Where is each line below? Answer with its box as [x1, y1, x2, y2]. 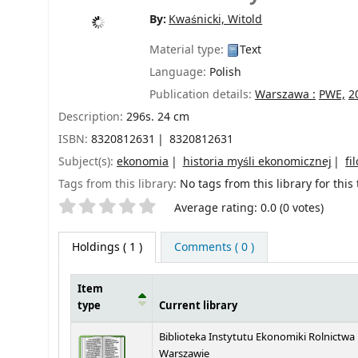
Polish [209, 63, 241, 81]
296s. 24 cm [126, 108, 189, 125]
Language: [149, 63, 209, 81]
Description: [58, 108, 126, 125]
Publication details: [149, 86, 255, 103]
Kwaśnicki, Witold [169, 11, 263, 29]
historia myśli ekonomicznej [182, 153, 332, 170]
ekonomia [117, 153, 169, 170]
